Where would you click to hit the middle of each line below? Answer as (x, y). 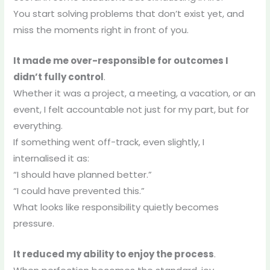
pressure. (33, 224)
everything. (38, 126)
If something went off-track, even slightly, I (108, 142)
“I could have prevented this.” (79, 191)
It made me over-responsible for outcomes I (121, 61)
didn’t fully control (58, 77)
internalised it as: (51, 159)
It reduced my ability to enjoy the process (113, 254)
